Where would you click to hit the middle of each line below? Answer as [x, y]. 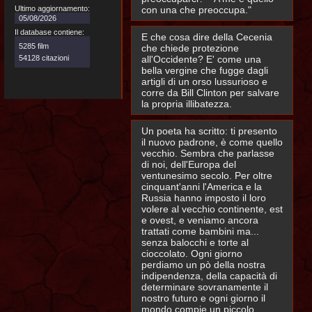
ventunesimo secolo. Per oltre [207, 175]
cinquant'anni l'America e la [202, 187]
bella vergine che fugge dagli [205, 70]
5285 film [34, 46]
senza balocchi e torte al [195, 242]
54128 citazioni [44, 58]
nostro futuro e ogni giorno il [203, 298]
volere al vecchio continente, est [212, 209]
